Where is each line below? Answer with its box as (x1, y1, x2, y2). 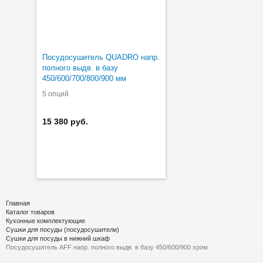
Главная (6, 199, 30, 207)
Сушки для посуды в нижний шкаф (6, 234, 110, 242)
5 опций (42, 89, 69, 98)
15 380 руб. (42, 116, 88, 126)
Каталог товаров (6, 208, 55, 215)
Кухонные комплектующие (6, 217, 85, 224)
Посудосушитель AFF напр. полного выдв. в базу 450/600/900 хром (6, 243, 208, 251)
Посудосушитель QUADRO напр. (42, 52, 160, 62)
